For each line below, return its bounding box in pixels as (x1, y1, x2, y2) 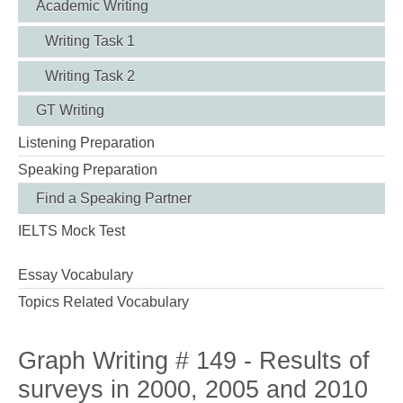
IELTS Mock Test (18, 222, 125, 238)
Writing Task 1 (45, 32, 135, 49)
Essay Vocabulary (18, 266, 133, 282)
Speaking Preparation (18, 161, 157, 177)
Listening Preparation (18, 134, 155, 150)
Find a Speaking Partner (36, 190, 192, 206)
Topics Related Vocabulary (18, 293, 189, 309)
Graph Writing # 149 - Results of (18, 346, 370, 374)
